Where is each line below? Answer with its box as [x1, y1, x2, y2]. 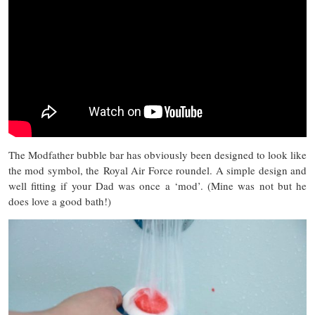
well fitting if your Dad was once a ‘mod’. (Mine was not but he [8, 179, 307, 193]
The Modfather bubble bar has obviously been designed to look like [8, 148, 307, 162]
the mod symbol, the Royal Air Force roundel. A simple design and [8, 163, 307, 178]
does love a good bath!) [8, 194, 111, 209]
